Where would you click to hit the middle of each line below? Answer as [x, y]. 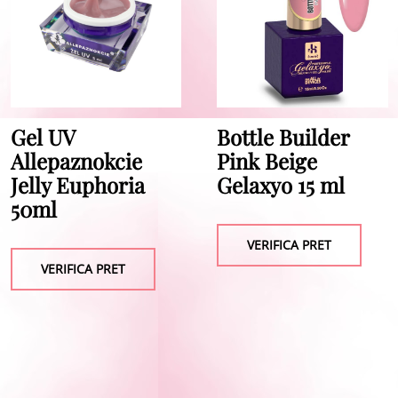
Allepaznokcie [76, 161]
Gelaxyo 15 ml [281, 185]
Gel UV [42, 137]
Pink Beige [267, 161]
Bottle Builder [283, 137]
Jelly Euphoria [77, 185]
